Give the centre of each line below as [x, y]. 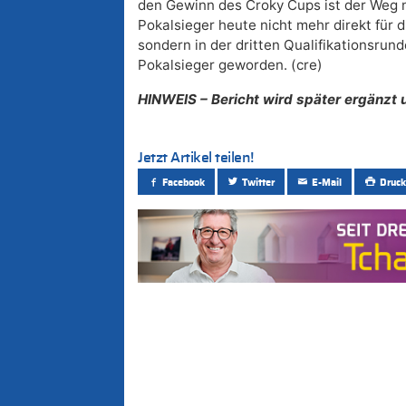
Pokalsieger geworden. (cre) [230, 65]
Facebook [184, 182]
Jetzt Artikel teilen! [196, 158]
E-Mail [327, 182]
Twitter [259, 182]
